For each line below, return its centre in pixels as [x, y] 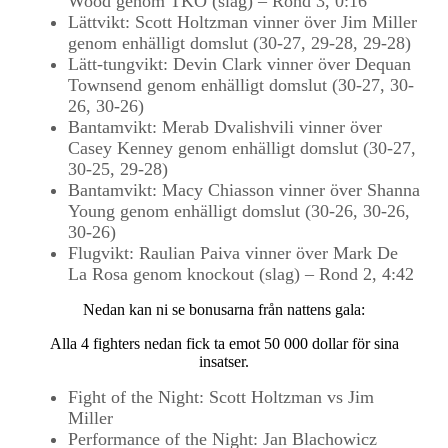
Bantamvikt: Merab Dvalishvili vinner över [225, 127]
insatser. [224, 361]
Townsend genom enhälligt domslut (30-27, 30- [241, 85]
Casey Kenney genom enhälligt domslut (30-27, [242, 148]
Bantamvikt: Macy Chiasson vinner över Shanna [244, 190]
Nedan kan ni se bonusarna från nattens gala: [224, 309]
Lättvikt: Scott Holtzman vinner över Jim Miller [242, 22]
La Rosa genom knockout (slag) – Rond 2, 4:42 [241, 274]
